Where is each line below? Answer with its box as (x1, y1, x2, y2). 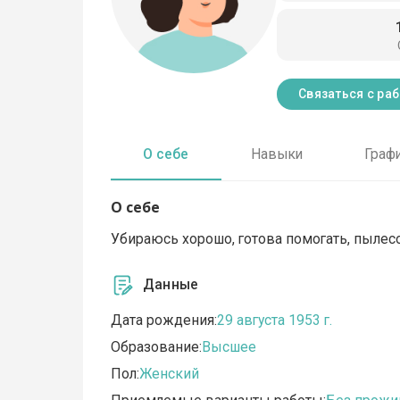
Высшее (202, 338, 257, 356)
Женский (139, 365, 200, 383)
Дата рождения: (111, 312, 218, 329)
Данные (143, 276, 199, 294)
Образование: (111, 338, 203, 356)
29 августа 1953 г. (217, 312, 333, 329)
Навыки (250, 146, 303, 163)
